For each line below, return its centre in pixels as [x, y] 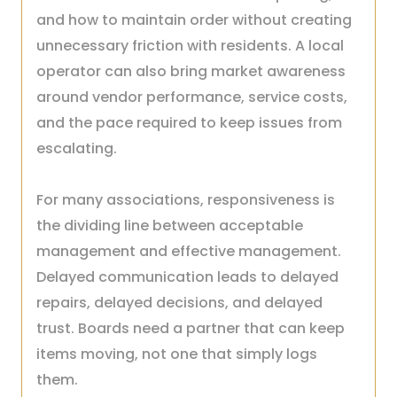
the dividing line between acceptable [170, 226]
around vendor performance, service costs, [192, 97]
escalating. [77, 148]
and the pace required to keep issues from [189, 123]
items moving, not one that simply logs [177, 354]
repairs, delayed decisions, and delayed [179, 303]
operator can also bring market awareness [191, 71]
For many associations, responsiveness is [186, 200]
